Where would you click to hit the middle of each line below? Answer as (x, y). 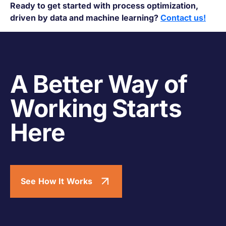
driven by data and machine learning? (85, 17)
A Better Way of (99, 84)
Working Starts (96, 108)
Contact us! (183, 17)
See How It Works (57, 181)
